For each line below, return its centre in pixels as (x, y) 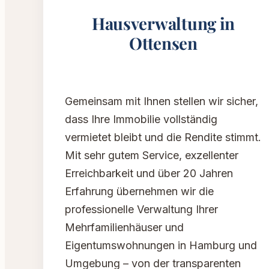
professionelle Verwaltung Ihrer (141, 210)
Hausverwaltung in (163, 23)
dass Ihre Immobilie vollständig (141, 119)
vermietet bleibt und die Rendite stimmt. (163, 138)
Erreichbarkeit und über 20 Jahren (149, 174)
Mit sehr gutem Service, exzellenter (152, 156)
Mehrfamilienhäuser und (124, 228)
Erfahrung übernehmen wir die (139, 192)
